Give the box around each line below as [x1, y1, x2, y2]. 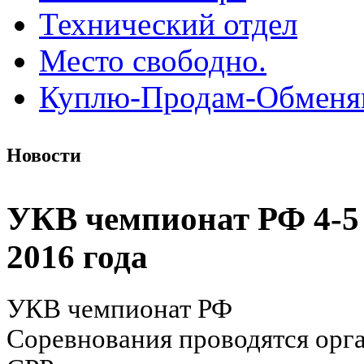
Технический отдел [39, 6, 297, 41]
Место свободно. [39, 42, 266, 78]
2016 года [6, 239, 148, 276]
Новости [6, 144, 81, 166]
